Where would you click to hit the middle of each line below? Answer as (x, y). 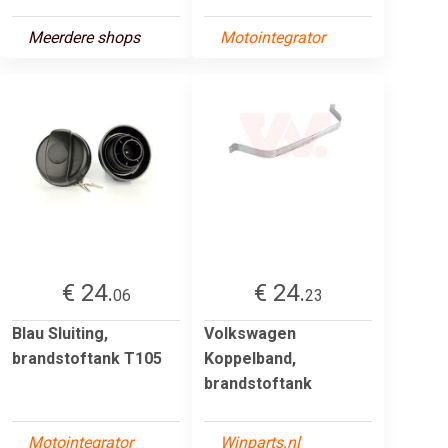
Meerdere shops (84, 37)
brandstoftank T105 (87, 358)
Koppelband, (250, 358)
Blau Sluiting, (60, 333)
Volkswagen (250, 333)
